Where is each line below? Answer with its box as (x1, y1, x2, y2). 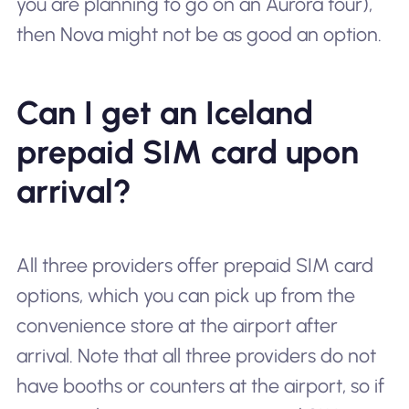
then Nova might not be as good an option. (16, 22, 382, 46)
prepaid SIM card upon (16, 131, 359, 172)
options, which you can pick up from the (16, 283, 355, 307)
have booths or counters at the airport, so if (16, 373, 384, 397)
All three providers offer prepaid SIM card (16, 253, 373, 277)
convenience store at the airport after (16, 313, 338, 337)
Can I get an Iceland (16, 92, 313, 132)
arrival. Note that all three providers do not (16, 343, 376, 367)
